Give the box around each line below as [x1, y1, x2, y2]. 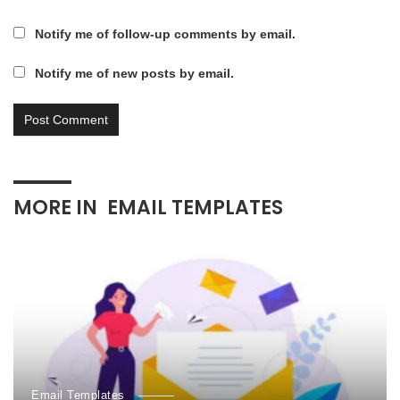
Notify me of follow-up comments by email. [35, 27, 296, 42]
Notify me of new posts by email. [35, 66, 234, 81]
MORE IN [13, 194, 102, 222]
